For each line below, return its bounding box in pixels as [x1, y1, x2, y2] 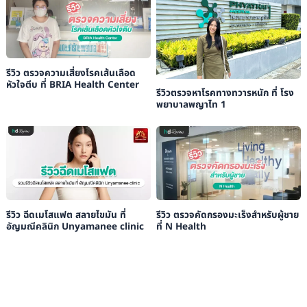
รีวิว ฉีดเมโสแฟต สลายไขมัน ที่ [5, 208, 126, 222]
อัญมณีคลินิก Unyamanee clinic [5, 219, 144, 234]
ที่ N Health [156, 219, 206, 234]
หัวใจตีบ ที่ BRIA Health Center [5, 77, 139, 92]
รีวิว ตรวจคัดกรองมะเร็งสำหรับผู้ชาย [156, 208, 299, 222]
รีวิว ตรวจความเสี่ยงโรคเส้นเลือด [5, 66, 136, 80]
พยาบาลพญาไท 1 [156, 98, 226, 112]
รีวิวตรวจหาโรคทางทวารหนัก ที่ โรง [156, 86, 294, 101]
